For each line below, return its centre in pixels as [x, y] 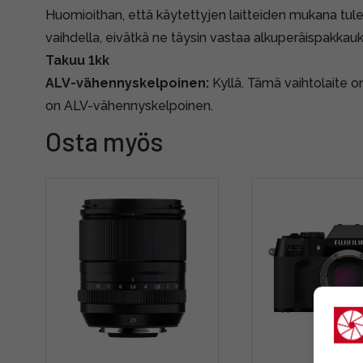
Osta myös [105, 141]
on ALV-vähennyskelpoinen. [129, 106]
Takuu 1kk [77, 60]
